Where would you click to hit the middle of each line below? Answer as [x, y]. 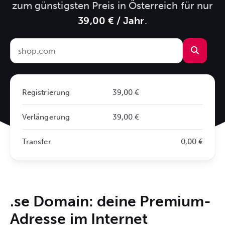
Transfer [37, 142]
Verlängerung [46, 117]
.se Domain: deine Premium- [111, 201]
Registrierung [46, 92]
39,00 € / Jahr [111, 21]
